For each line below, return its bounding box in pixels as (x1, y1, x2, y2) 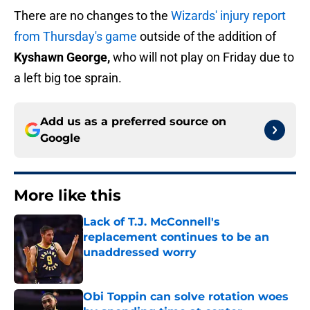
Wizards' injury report (171, 8, 286, 24)
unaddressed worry (83, 246, 197, 259)
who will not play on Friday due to (110, 50, 294, 65)
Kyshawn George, (14, 50, 110, 65)
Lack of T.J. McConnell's (83, 215, 220, 229)
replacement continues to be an (83, 230, 269, 244)
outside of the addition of (137, 29, 276, 44)
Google (40, 131, 80, 145)
